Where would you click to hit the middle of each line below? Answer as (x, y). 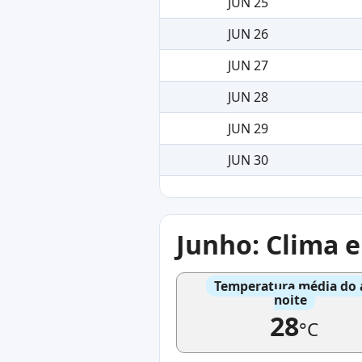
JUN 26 (248, 34)
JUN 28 (248, 97)
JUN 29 (248, 128)
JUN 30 (248, 160)
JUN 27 (248, 65)
